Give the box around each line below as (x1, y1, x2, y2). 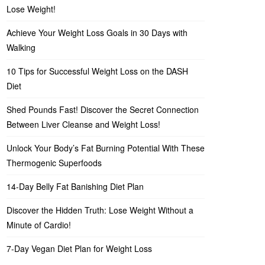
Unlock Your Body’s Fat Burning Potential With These (7, 142, 205, 154)
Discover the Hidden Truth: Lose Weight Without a (7, 204, 193, 216)
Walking (7, 41, 35, 53)
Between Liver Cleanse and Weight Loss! (7, 118, 160, 130)
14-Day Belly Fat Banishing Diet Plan (7, 180, 144, 192)
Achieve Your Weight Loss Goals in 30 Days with (7, 27, 188, 38)
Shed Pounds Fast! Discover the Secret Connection (7, 104, 199, 115)
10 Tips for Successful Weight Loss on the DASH (7, 65, 188, 77)
